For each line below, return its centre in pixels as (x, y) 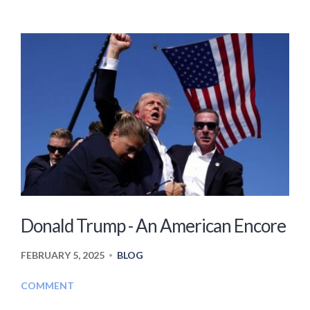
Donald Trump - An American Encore (153, 226)
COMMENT (47, 286)
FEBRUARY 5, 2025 (63, 255)
